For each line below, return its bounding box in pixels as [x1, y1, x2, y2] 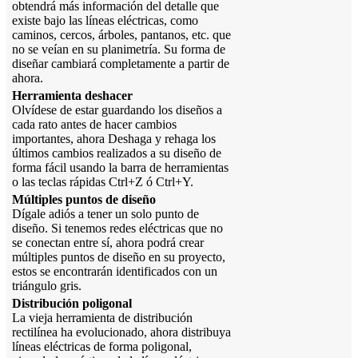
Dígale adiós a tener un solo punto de [12, 207, 199, 221]
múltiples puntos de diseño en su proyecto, [12, 250, 225, 265]
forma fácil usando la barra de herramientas [12, 161, 229, 175]
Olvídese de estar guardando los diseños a [12, 103, 222, 117]
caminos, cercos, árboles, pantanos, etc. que [12, 28, 231, 42]
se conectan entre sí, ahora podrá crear [12, 236, 204, 250]
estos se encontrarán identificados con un [12, 265, 217, 279]
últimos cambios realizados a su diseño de [12, 146, 221, 161]
